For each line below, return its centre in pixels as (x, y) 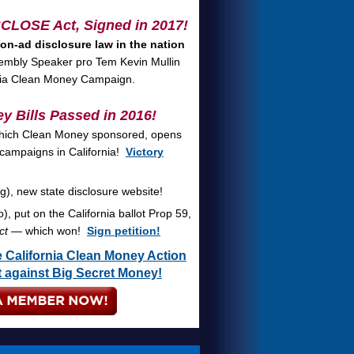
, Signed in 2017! (132, 25)
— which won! (47, 231)
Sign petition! (124, 231)
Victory (145, 152)
